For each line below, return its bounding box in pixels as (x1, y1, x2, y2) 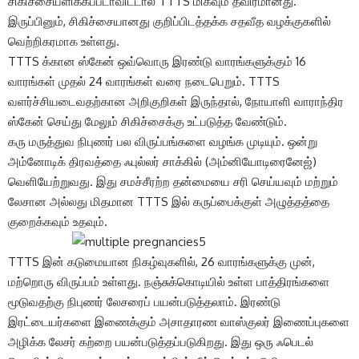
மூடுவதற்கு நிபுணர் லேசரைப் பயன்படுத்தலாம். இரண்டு (8, 293, 280, 309)
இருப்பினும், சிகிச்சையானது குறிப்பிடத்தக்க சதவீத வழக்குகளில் (8, 13, 331, 29)
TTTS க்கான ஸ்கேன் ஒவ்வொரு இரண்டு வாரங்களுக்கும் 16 (8, 53, 306, 69)
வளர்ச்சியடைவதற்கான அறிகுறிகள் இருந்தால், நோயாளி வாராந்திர (8, 93, 344, 109)
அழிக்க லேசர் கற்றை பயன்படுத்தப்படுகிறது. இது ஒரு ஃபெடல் (8, 333, 313, 349)
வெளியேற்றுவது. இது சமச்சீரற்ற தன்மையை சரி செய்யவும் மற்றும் (8, 173, 338, 189)
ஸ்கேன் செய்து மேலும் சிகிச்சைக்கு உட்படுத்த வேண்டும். (8, 113, 287, 129)
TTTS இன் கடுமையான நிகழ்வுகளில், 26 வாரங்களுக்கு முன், (8, 253, 315, 269)
